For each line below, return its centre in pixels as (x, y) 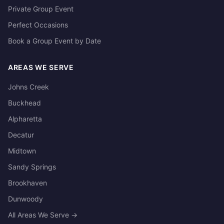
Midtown (22, 151)
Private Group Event (41, 9)
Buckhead (24, 103)
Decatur (21, 135)
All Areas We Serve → (43, 215)
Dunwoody (25, 199)
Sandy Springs (32, 167)
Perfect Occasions (38, 25)
